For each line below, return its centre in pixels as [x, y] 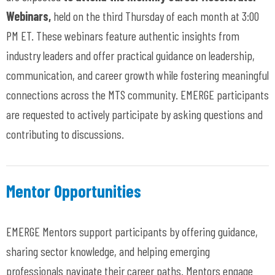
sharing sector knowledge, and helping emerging [108, 251]
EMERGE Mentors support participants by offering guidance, [132, 231]
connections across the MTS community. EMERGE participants [137, 94]
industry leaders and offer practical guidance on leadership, [130, 55]
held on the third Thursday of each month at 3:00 [155, 16]
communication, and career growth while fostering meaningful [137, 75]
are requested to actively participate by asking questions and [134, 114]
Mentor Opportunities [74, 191]
